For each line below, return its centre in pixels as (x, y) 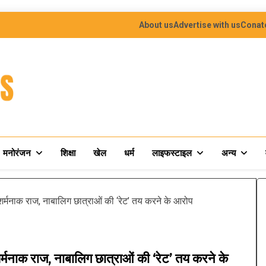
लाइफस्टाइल (172, 153)
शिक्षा (68, 153)
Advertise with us (207, 25)
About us (156, 25)
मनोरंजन (17, 153)
